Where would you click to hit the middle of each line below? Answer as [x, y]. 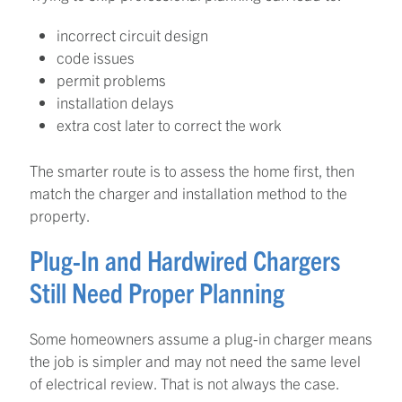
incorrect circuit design [132, 35]
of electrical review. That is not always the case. [185, 382]
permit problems [111, 80]
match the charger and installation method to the [188, 192]
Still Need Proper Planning [157, 292]
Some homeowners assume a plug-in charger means [201, 337]
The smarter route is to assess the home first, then [192, 170]
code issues [96, 57]
